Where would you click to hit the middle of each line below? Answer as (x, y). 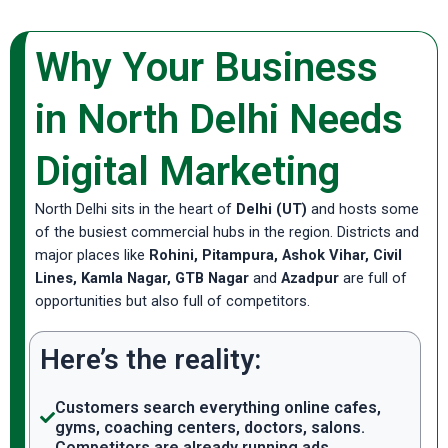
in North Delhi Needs (219, 120)
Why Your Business (206, 68)
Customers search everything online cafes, (218, 407)
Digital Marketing (187, 172)
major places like (92, 255)
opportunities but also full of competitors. (172, 301)
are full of (373, 278)
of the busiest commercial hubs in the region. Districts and (227, 232)
